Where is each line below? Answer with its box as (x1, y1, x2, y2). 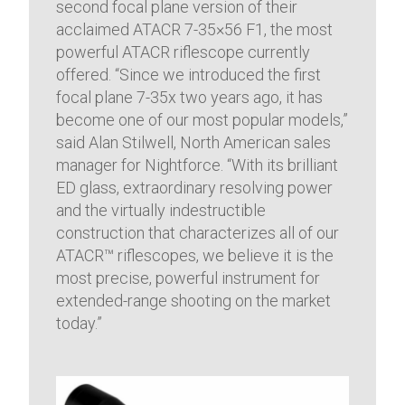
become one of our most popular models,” (56, 110, 349, 130)
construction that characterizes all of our (56, 223, 340, 243)
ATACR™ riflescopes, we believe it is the (56, 246, 334, 266)
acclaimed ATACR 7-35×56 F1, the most (56, 20, 334, 40)
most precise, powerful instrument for (56, 268, 321, 288)
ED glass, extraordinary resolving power (56, 178, 334, 198)
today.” (56, 314, 103, 334)
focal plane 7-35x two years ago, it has (56, 88, 324, 108)
